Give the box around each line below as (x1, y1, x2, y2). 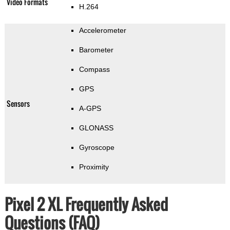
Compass (79, 65, 110, 74)
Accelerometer (79, 26, 126, 35)
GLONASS (79, 124, 113, 132)
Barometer (79, 46, 113, 54)
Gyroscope (79, 143, 114, 152)
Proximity (79, 163, 109, 171)
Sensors (6, 98, 30, 109)
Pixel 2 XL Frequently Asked (4, 193, 168, 216)
